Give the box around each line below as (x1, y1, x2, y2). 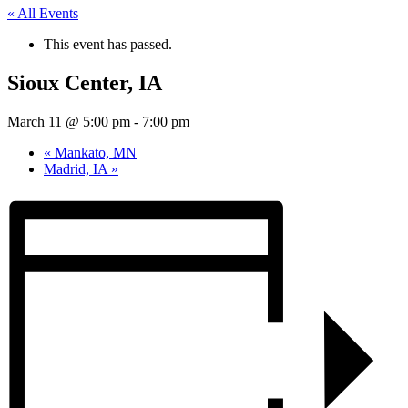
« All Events (7, 5, 78, 21)
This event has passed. (44, 36, 172, 52)
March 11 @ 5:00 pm (7, 113, 130, 129)
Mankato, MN (51, 144, 137, 160)
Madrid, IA (44, 160, 111, 177)
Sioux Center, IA (7, 70, 162, 95)
